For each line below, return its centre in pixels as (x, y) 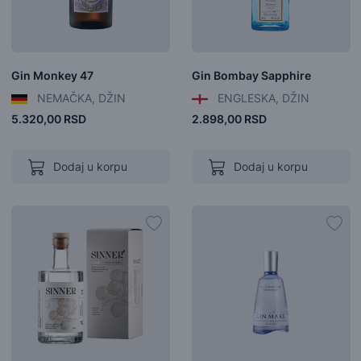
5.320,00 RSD (48, 118)
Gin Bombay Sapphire (251, 75)
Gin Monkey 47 (52, 75)
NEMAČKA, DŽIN (79, 98)
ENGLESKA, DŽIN (261, 98)
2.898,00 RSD (229, 118)
